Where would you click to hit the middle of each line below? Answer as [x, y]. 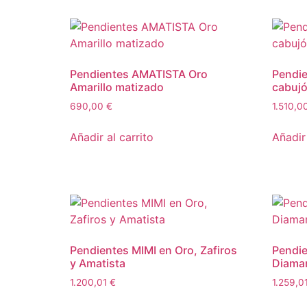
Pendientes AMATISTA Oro [139, 74]
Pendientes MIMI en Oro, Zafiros [153, 250]
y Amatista [98, 263]
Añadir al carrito [112, 137]
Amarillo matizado [117, 87]
